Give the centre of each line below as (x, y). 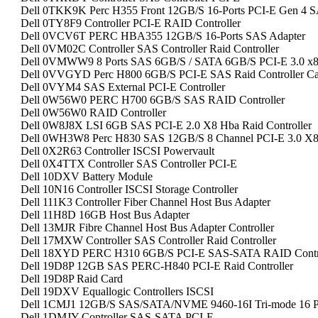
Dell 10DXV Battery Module (87, 176)
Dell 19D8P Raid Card (72, 279)
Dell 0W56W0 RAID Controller (93, 113)
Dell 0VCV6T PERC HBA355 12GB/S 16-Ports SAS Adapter (163, 36)
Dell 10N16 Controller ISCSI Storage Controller (129, 189)
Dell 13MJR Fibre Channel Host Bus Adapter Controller (147, 227)
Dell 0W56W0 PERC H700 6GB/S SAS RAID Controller (153, 100)
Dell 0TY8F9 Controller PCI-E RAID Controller (131, 23)
